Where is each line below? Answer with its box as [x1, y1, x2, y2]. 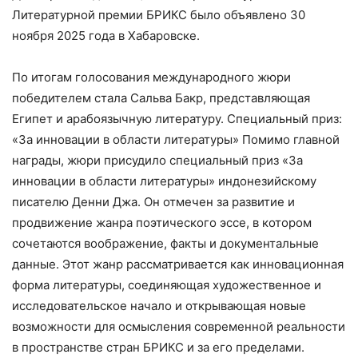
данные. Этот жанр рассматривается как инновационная [12, 257, 344, 272]
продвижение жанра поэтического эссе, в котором [12, 215, 312, 231]
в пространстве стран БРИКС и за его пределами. [12, 340, 304, 356]
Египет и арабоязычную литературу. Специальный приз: [12, 111, 342, 127]
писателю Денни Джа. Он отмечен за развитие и [12, 194, 295, 210]
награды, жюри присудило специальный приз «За [12, 153, 303, 169]
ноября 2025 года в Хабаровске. [12, 28, 200, 44]
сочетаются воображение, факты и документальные [12, 236, 319, 252]
